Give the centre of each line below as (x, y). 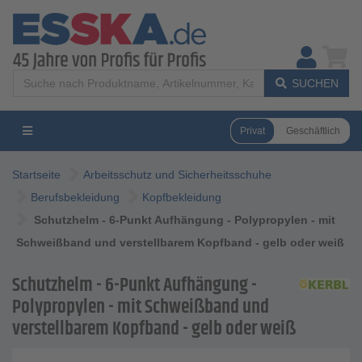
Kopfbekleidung (182, 197)
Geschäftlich (313, 130)
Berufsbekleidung (75, 197)
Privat (253, 130)
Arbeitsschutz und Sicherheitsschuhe (177, 175)
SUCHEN (315, 83)
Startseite (36, 175)
